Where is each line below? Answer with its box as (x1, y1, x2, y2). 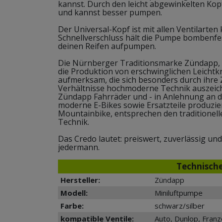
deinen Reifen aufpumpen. (58, 40, 158, 52)
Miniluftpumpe (155, 187, 203, 198)
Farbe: (60, 200, 84, 211)
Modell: (60, 187, 88, 198)
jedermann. (58, 141, 102, 153)
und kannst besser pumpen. (58, 6, 164, 18)
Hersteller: (60, 174, 100, 185)
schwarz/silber (155, 200, 205, 211)
